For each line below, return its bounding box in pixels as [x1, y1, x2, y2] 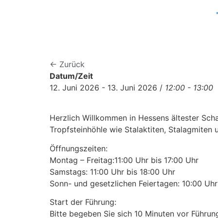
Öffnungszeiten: [50, 143, 108, 153]
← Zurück [50, 59, 85, 69]
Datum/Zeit [50, 71, 93, 81]
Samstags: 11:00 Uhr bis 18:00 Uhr [50, 166, 175, 177]
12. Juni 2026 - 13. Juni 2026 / [50, 83, 165, 92]
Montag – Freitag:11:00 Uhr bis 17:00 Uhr [50, 155, 199, 165]
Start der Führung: [50, 197, 116, 207]
